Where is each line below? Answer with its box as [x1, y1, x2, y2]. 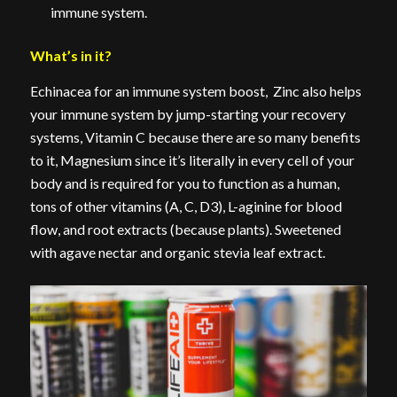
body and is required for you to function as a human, [29, 175, 339, 191]
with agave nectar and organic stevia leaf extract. [29, 244, 325, 261]
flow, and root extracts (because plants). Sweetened [29, 221, 341, 237]
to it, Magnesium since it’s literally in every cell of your [29, 152, 354, 168]
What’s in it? [29, 47, 112, 65]
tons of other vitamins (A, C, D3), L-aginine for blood [29, 198, 342, 214]
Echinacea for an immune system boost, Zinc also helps [29, 82, 362, 99]
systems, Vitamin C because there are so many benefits [29, 128, 361, 145]
